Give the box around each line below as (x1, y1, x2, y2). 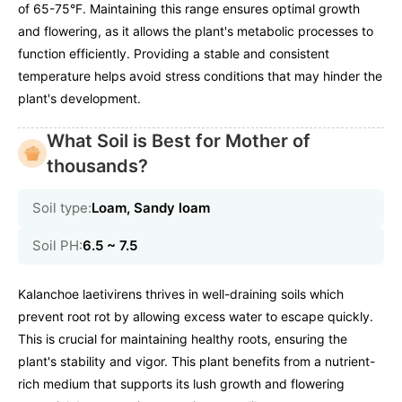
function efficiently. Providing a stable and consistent (18, 45, 329, 61)
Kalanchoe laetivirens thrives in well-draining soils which (18, 285, 344, 301)
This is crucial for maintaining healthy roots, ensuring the (18, 330, 347, 346)
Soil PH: (32, 236, 83, 254)
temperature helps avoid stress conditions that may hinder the (18, 67, 382, 83)
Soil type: (32, 198, 92, 216)
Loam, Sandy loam (92, 198, 210, 216)
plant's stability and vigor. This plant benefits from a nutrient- (18, 353, 375, 369)
